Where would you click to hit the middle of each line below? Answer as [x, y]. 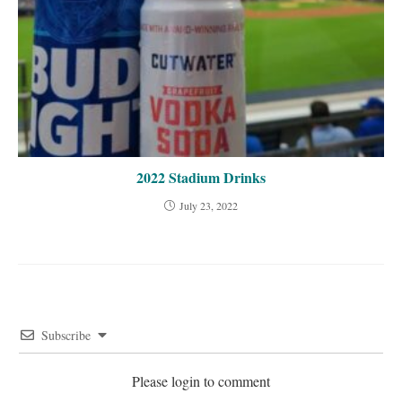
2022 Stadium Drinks [201, 177]
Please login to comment [201, 380]
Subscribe [66, 335]
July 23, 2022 [209, 205]
